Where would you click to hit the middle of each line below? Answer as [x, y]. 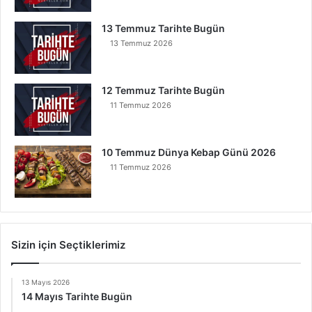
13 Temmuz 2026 [141, 44]
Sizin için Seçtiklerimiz [68, 245]
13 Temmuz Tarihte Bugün [163, 29]
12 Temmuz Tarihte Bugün [163, 91]
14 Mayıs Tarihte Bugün [77, 297]
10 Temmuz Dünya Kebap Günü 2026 [189, 153]
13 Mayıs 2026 [46, 282]
